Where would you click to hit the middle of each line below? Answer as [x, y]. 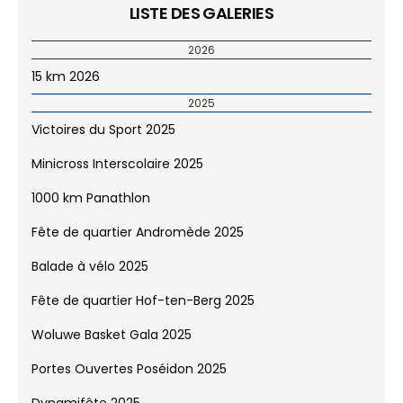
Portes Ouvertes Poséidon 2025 [129, 380]
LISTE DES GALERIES [201, 24]
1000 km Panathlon [91, 209]
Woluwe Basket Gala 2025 [112, 346]
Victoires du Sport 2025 [103, 141]
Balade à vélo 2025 [90, 278]
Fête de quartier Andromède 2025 [138, 243]
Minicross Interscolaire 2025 [117, 175]
